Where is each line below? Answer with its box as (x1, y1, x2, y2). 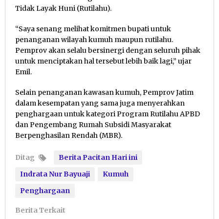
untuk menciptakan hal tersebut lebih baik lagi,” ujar (15, 57, 192, 66)
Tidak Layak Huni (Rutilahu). (15, 4, 111, 13)
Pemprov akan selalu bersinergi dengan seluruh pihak (15, 46, 200, 55)
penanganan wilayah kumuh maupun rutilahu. (15, 35, 173, 44)
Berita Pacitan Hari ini (59, 153, 137, 162)
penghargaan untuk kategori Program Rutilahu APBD (15, 109, 200, 119)
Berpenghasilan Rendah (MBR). (15, 131, 122, 140)
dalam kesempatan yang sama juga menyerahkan (15, 99, 185, 108)
